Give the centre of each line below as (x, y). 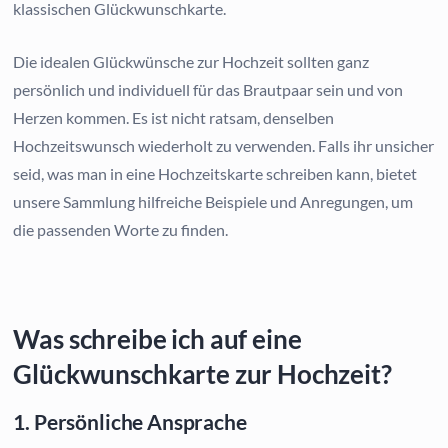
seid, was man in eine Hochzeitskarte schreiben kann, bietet (215, 173)
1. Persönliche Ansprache (130, 421)
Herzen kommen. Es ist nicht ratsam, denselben (174, 117)
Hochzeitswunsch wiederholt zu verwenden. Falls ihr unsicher (224, 145)
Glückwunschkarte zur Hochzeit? (202, 373)
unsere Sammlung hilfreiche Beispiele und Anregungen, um (213, 201)
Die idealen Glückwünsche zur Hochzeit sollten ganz (191, 61)
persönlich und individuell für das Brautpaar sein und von (208, 89)
